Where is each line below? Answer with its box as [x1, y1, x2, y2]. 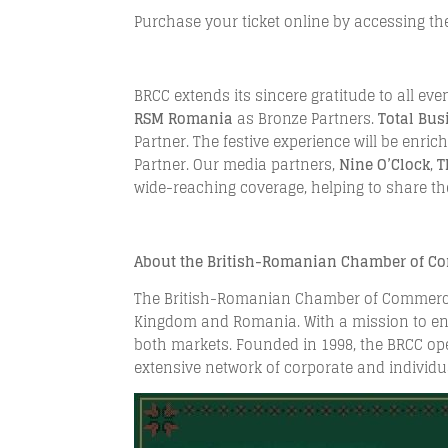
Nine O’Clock [339, 152, 431, 177]
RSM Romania [134, 106, 234, 131]
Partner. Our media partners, [134, 152, 340, 177]
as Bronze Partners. [233, 106, 379, 131]
